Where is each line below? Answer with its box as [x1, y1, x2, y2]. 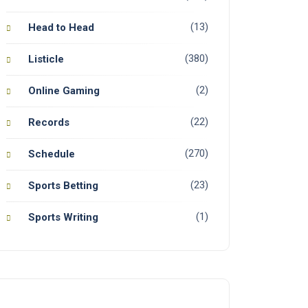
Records [28, 116, 69, 129]
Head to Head [28, 21, 94, 34]
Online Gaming [28, 85, 100, 98]
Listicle [28, 53, 64, 66]
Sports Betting [28, 179, 98, 192]
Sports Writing [28, 211, 98, 224]
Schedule [28, 148, 75, 161]
